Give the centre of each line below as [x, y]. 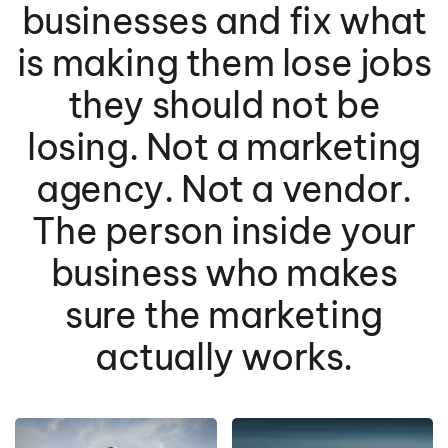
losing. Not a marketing [224, 146]
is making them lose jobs [224, 62]
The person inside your [224, 230]
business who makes [224, 272]
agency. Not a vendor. [224, 188]
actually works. [223, 356]
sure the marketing [224, 314]
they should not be [224, 104]
